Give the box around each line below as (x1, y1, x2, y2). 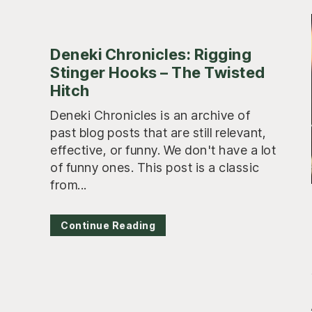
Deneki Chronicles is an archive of (50, 107, 250, 123)
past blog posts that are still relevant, (50, 125, 266, 140)
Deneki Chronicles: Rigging (50, 45, 251, 63)
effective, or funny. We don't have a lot (50, 142, 276, 157)
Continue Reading (61, 219, 155, 232)
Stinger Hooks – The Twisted (50, 63, 265, 81)
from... (50, 177, 87, 192)
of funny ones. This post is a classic (50, 159, 260, 175)
